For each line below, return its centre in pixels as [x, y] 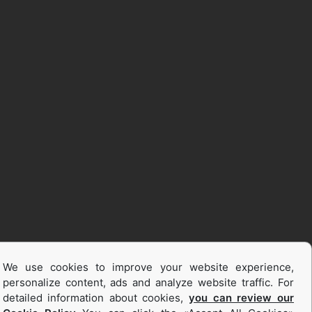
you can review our [242, 298]
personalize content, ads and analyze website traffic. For [148, 282]
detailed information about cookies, [96, 298]
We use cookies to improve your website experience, [148, 267]
